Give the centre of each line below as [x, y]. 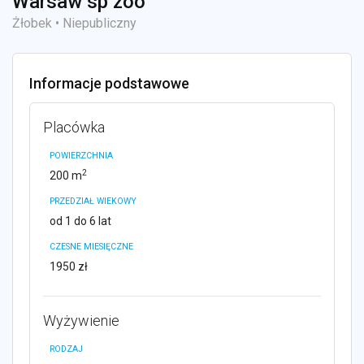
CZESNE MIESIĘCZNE [91, 246]
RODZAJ [66, 349]
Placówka [74, 127]
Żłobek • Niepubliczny [74, 23]
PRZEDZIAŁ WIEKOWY [93, 201]
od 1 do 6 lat [80, 221]
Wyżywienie [81, 320]
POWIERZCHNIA [81, 155]
